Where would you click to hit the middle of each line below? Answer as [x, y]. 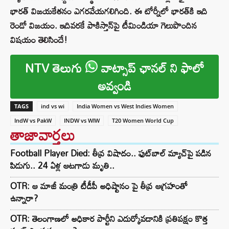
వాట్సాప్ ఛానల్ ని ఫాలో [151, 68]
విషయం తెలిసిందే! [39, 40]
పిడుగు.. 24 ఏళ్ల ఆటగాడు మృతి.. [62, 166]
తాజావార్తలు [43, 135]
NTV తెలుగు [55, 68]
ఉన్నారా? [24, 198]
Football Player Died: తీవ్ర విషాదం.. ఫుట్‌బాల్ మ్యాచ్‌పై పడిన [111, 153]
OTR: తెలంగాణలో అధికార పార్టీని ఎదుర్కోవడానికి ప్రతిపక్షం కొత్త [109, 219]
